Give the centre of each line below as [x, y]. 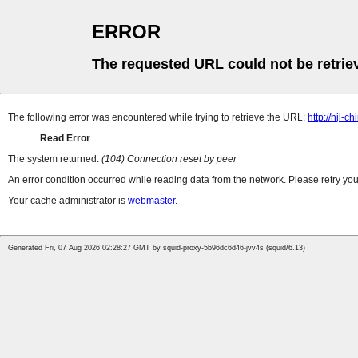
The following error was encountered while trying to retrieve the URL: [158, 118]
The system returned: [55, 159]
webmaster [151, 201]
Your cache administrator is [68, 201]
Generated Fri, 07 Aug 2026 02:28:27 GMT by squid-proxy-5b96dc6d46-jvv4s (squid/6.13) [157, 248]
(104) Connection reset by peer [169, 159]
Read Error [65, 139]
